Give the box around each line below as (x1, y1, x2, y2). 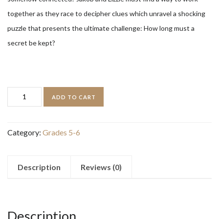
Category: (7, 127, 43, 137)
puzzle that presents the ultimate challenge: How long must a (7, 24, 195, 32)
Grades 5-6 (43, 127, 80, 137)
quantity (7, 132, 35, 142)
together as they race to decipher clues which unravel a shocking (7, 9, 205, 18)
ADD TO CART (51, 94, 96, 101)
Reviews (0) (81, 162, 122, 172)
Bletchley (7, 103, 39, 113)
